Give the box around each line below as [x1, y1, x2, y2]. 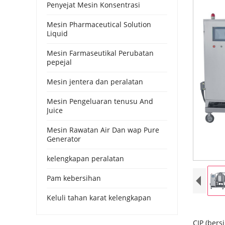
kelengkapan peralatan [47, 153, 124, 163]
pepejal [47, 57, 72, 67]
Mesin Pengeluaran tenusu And [47, 96, 153, 106]
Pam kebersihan [47, 173, 101, 183]
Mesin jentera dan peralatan [47, 76, 143, 86]
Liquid [47, 28, 68, 38]
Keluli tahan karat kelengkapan [47, 192, 151, 202]
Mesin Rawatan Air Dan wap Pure [47, 125, 159, 135]
